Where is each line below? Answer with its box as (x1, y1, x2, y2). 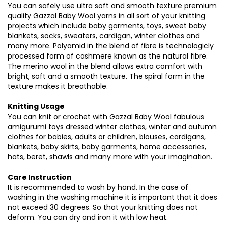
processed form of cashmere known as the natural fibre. (8, 50, 208, 61)
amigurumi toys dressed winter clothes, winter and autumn (8, 121, 217, 132)
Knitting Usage (8, 101, 65, 111)
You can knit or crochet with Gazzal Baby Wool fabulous (8, 111, 204, 122)
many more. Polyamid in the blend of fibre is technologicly (8, 40, 214, 51)
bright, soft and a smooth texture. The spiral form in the (8, 71, 205, 81)
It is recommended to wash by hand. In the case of (8, 182, 188, 192)
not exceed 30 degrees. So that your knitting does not (8, 202, 198, 212)
